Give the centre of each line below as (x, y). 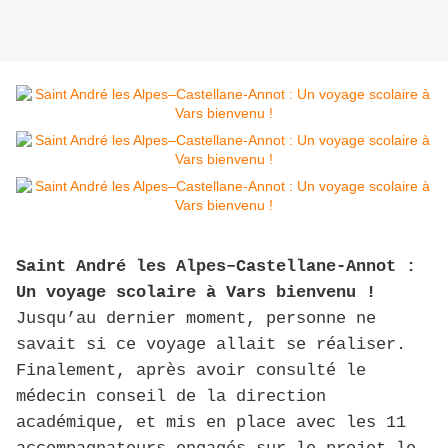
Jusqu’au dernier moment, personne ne (196, 319)
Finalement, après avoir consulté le (191, 371)
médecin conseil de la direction (171, 397)
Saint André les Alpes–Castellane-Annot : (216, 267)
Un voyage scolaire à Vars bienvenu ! (196, 293)
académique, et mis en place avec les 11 (211, 423)
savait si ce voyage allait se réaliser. (211, 345)
